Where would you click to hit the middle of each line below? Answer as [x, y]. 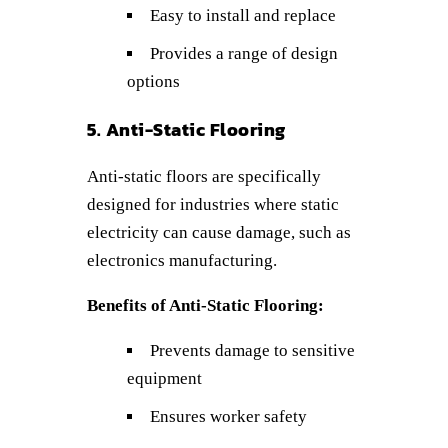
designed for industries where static [213, 204]
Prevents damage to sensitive [252, 350]
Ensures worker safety [228, 416]
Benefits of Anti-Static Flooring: [205, 305]
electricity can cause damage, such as [219, 232]
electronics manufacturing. [182, 260]
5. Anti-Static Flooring [186, 129]
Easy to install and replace [243, 15]
